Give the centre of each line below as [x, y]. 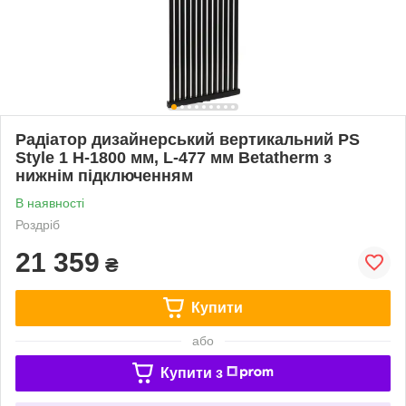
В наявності [50, 203]
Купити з [191, 372]
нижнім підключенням [104, 175]
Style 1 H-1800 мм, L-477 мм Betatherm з [174, 157]
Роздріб [38, 224]
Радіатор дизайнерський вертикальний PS [188, 139]
